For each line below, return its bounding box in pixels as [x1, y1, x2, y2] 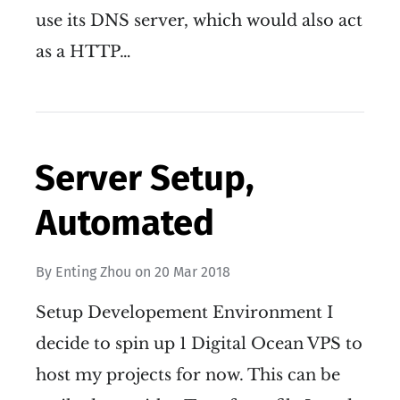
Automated [36, 201, 214, 245]
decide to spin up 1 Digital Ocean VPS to [36, 334, 362, 354]
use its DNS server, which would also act [36, 11, 362, 31]
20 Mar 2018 [154, 262, 230, 280]
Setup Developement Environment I [36, 303, 333, 323]
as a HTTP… [36, 42, 131, 62]
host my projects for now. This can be [36, 365, 340, 386]
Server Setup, [35, 156, 254, 200]
